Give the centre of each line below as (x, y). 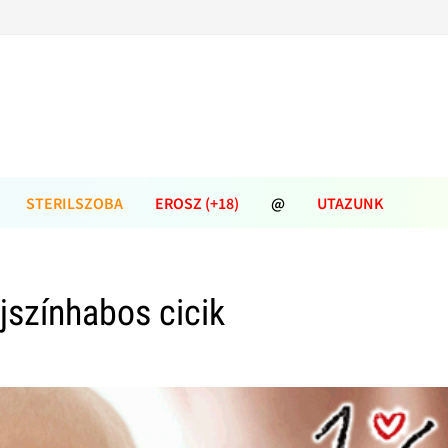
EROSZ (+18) (197, 203)
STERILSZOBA (74, 203)
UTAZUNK (350, 203)
